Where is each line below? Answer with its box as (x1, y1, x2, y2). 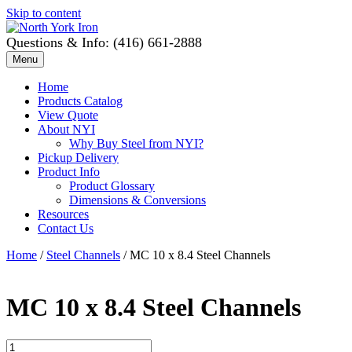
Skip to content (6, 6, 81, 20)
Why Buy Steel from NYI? (69, 137, 203, 150)
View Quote (38, 108, 98, 122)
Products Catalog (38, 94, 123, 108)
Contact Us (38, 222, 93, 235)
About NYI (38, 123, 95, 136)
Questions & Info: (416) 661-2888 (6, 35, 202, 50)
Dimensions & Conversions (69, 193, 206, 207)
